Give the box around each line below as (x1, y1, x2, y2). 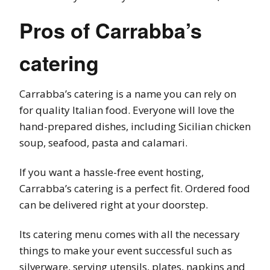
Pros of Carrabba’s (19, 15, 202, 45)
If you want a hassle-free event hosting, (19, 165, 204, 179)
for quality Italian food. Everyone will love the (19, 102, 234, 117)
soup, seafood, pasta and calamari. (19, 135, 187, 149)
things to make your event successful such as (19, 243, 232, 257)
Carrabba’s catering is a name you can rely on (19, 86, 236, 101)
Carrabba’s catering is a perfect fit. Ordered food (19, 181, 250, 195)
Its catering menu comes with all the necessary (19, 227, 240, 241)
